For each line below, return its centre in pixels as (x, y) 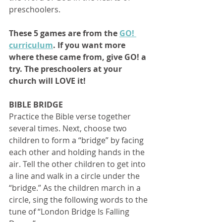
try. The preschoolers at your (66, 69)
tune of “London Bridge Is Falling (70, 211)
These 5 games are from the (64, 33)
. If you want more (90, 45)
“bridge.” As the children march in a (76, 188)
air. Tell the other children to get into (78, 164)
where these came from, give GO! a (79, 57)
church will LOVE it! (47, 81)
